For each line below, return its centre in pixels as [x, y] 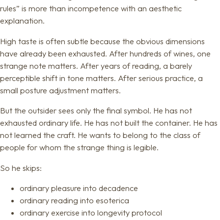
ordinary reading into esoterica [74, 201]
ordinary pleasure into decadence [79, 188]
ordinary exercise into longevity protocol [91, 213]
